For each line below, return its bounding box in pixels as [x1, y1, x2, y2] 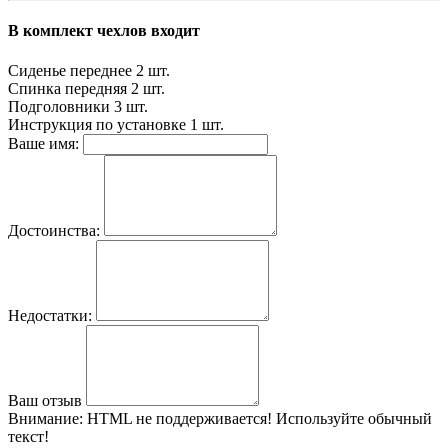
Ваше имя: [8, 134, 79, 152]
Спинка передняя [8, 79, 127, 97]
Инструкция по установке [8, 115, 186, 133]
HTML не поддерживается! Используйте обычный [83, 409, 432, 427]
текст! [8, 427, 49, 445]
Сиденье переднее [8, 61, 132, 79]
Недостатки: [8, 306, 92, 324]
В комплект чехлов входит [8, 22, 200, 40]
